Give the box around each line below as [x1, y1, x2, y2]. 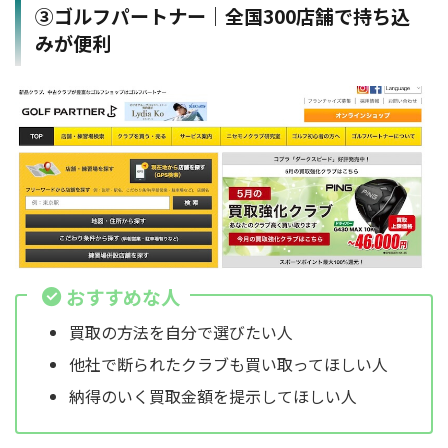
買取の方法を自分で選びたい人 [69, 320, 293, 345]
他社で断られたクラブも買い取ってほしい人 [69, 352, 388, 377]
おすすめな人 [66, 282, 180, 311]
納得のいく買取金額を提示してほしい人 [69, 384, 357, 409]
